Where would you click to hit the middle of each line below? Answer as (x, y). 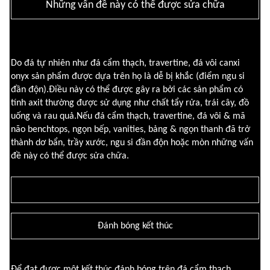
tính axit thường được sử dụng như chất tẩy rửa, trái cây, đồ (130, 103)
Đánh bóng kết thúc (135, 226)
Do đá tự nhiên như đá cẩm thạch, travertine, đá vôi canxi (125, 64)
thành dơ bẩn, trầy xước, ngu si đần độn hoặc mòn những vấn (132, 143)
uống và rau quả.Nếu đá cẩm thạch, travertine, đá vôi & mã (128, 117)
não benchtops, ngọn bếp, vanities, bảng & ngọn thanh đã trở (130, 130)
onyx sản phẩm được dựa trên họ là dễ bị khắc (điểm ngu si (128, 77)
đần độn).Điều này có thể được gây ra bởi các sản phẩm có (127, 90)
